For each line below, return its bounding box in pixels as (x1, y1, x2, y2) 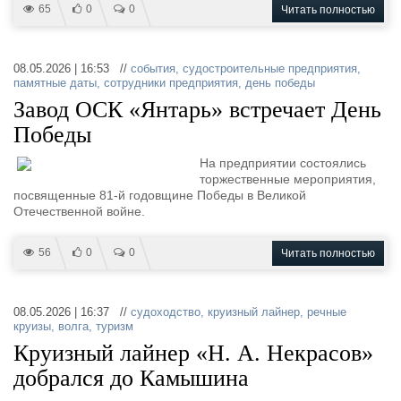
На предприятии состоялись (200, 156, 366, 170)
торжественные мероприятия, (200, 172, 376, 186)
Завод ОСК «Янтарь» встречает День (13, 97, 381, 123)
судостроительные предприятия (183, 62, 357, 75)
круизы (13, 320, 51, 333)
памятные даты (13, 76, 97, 90)
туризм (96, 320, 133, 333)
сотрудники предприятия (104, 76, 238, 90)
